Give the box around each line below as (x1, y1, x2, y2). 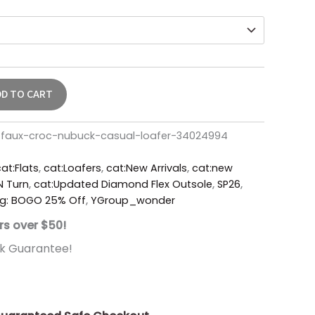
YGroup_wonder (91, 193, 175, 207)
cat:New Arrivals (106, 160, 187, 175)
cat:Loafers (44, 160, 101, 175)
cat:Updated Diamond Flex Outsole (34, 176, 212, 191)
